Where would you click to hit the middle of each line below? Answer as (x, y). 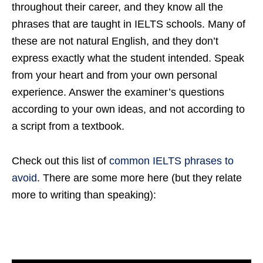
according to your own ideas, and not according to (128, 109)
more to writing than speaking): (84, 195)
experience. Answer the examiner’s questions (118, 92)
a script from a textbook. (68, 127)
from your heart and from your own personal (114, 75)
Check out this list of (60, 161)
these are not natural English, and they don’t (115, 41)
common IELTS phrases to (171, 161)
